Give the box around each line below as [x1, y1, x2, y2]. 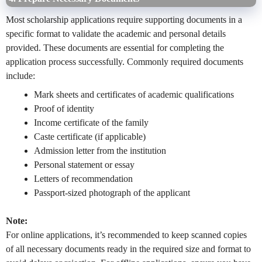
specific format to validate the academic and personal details [6, 28, 226, 39]
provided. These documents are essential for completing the [6, 42, 224, 53]
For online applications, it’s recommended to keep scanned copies [6, 229, 247, 240]
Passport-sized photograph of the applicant [34, 187, 190, 198]
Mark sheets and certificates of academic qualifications [34, 89, 234, 99]
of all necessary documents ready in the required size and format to [6, 243, 251, 254]
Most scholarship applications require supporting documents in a [6, 14, 242, 25]
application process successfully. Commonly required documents [6, 56, 243, 67]
